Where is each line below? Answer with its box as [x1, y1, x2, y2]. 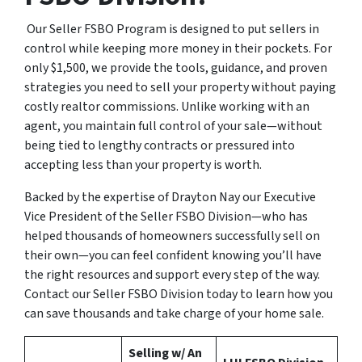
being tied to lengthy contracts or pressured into [24, 137, 295, 155]
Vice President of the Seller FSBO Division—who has [24, 208, 308, 226]
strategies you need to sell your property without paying [24, 78, 336, 97]
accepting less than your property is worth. [24, 156, 262, 175]
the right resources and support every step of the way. [24, 266, 320, 284]
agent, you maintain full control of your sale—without [24, 117, 322, 136]
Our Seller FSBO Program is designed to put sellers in [27, 20, 319, 39]
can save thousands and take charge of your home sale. [24, 305, 324, 323]
